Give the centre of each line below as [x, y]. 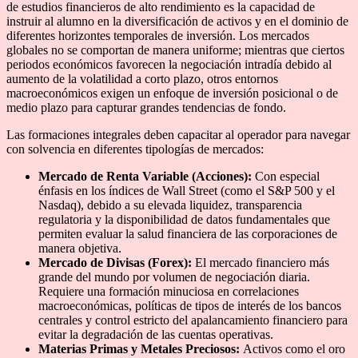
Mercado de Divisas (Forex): [115, 262]
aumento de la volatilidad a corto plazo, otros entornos [142, 78]
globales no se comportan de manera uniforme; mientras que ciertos [175, 50]
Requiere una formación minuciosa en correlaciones [169, 291]
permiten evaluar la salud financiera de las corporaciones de [188, 233]
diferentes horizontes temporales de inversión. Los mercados [158, 35]
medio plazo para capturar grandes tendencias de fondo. [146, 107]
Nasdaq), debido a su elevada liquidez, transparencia [170, 205]
